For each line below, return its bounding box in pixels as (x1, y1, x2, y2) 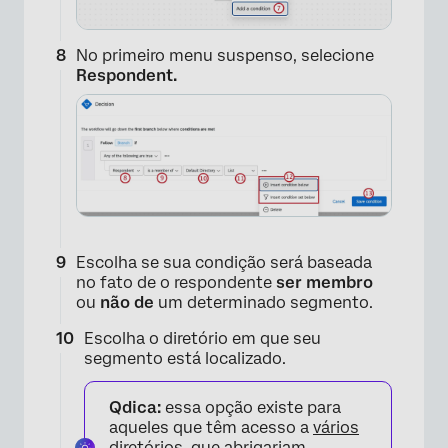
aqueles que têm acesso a (109, 417, 313, 437)
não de (100, 292, 154, 312)
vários (313, 417, 359, 437)
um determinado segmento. (154, 292, 373, 312)
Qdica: (109, 397, 161, 417)
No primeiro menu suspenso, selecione (76, 46, 374, 66)
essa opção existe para (161, 397, 341, 417)
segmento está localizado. (84, 348, 286, 368)
